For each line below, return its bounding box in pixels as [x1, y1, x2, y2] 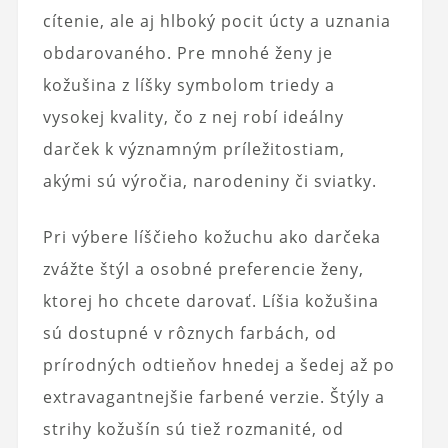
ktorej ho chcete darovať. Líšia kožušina [42, 290, 379, 313]
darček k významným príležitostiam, [42, 138, 345, 161]
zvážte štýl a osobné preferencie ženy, [42, 258, 364, 281]
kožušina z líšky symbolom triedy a [42, 74, 335, 97]
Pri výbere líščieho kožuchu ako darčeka [42, 226, 381, 249]
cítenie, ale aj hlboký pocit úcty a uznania [42, 10, 391, 33]
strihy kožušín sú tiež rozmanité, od [42, 418, 344, 441]
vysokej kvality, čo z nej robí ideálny [42, 106, 344, 129]
